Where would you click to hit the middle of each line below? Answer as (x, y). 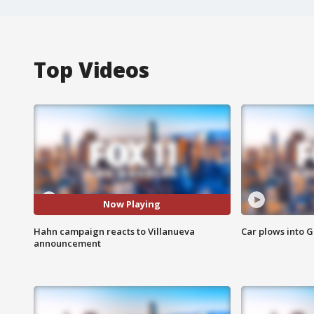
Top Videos (91, 69)
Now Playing (132, 204)
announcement (67, 243)
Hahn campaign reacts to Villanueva (114, 231)
